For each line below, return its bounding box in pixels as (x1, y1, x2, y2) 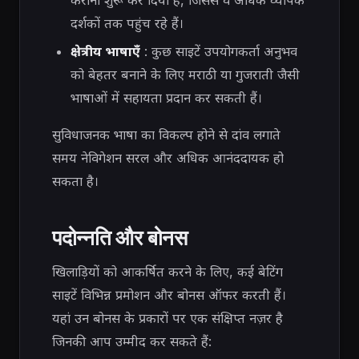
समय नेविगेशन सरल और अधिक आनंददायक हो (52, 149, 284, 166)
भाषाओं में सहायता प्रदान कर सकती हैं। (70, 90, 262, 107)
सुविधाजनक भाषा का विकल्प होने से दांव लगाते (52, 126, 280, 143)
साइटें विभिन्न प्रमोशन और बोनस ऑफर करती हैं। (52, 286, 286, 303)
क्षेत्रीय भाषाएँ (70, 43, 140, 60)
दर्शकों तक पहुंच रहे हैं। (70, 14, 184, 31)
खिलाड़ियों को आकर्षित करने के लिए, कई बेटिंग (52, 263, 283, 280)
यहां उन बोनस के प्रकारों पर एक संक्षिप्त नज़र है (52, 309, 283, 326)
